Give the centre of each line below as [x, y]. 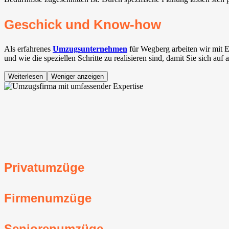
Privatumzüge [44, 167]
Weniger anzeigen [77, 77]
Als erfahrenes [28, 49]
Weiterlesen [26, 77]
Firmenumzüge [48, 198]
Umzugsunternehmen [90, 49]
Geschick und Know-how [83, 25]
